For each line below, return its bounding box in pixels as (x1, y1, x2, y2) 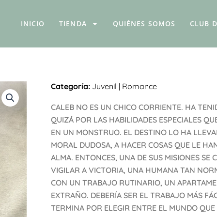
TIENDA (59, 19, 87, 29)
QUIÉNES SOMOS (112, 19, 176, 29)
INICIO (20, 19, 45, 29)
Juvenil (92, 81, 117, 92)
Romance (122, 81, 157, 92)
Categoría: (51, 81, 90, 92)
